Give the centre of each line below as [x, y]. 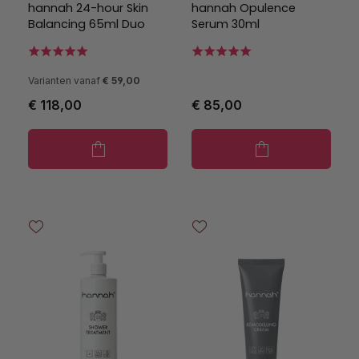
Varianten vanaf [64, 81]
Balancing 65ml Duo [87, 24]
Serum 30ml [226, 24]
